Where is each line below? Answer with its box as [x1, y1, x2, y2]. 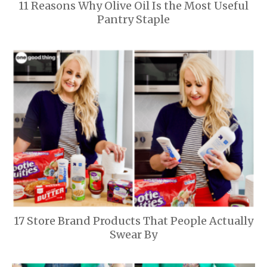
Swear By [110, 227, 157, 241]
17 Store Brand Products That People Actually [14, 213, 253, 228]
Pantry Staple [97, 12, 170, 26]
